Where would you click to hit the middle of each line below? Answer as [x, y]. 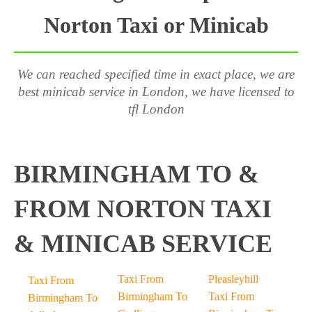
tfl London [156, 109]
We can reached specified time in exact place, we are [156, 74]
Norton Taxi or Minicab [156, 25]
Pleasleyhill [233, 279]
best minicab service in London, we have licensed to [156, 92]
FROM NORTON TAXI [143, 209]
